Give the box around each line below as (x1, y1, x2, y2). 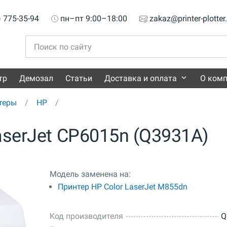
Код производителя (49, 211, 123, 221)
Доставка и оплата (104, 73, 177, 84)
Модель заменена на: (49, 169, 131, 179)
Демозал (19, 73, 53, 84)
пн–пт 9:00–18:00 (60, 13, 127, 23)
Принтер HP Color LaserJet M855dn (57, 182, 187, 192)
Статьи (65, 73, 92, 84)
